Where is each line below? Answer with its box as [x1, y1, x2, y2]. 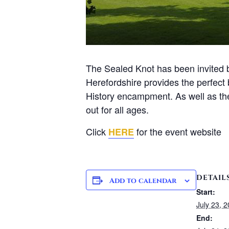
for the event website [134, 124, 221, 138]
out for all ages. [86, 102, 149, 116]
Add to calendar [109, 175, 176, 186]
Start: [196, 186, 215, 197]
